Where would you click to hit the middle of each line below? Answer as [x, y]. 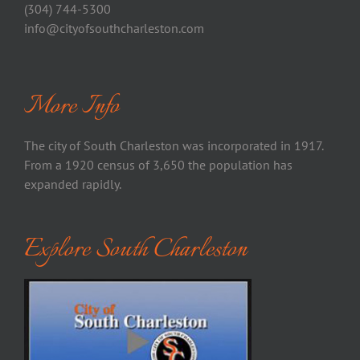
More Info [72, 107]
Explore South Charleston [135, 250]
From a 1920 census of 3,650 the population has [158, 165]
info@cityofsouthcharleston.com [114, 29]
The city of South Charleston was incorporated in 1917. [174, 146]
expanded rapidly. [73, 184]
